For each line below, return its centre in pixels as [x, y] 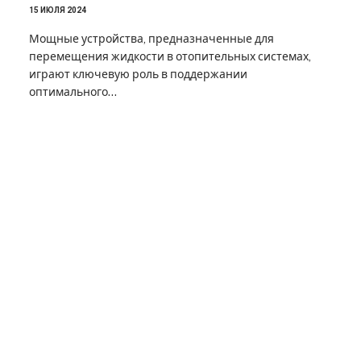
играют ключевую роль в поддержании [138, 74]
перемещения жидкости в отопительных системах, [170, 56]
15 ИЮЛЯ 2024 [58, 10]
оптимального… [73, 91]
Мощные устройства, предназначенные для [151, 38]
